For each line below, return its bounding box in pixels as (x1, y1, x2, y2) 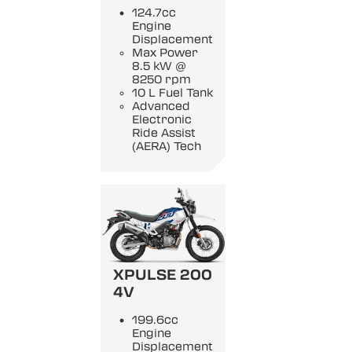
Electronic (132, 112, 192, 126)
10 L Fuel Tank (132, 86, 213, 100)
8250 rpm (132, 72, 191, 86)
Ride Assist (132, 126, 196, 140)
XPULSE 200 (113, 266, 212, 284)
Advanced (132, 99, 190, 113)
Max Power (132, 46, 198, 60)
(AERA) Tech (132, 139, 202, 153)
